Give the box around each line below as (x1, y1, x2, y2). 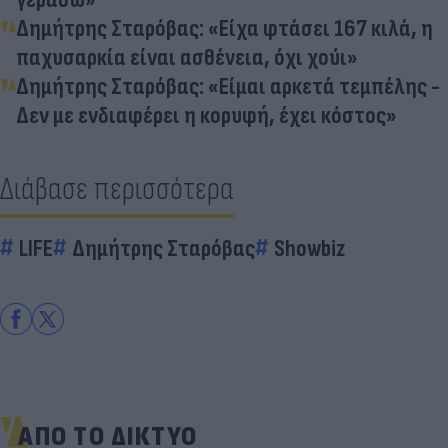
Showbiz (274, 233, 345, 263)
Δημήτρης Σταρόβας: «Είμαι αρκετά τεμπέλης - (16, 71, 440, 101)
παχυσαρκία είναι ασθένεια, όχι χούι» (16, 42, 358, 72)
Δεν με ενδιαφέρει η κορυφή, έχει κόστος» (16, 100, 397, 130)
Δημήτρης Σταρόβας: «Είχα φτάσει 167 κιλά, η (16, 13, 433, 43)
